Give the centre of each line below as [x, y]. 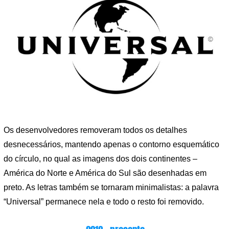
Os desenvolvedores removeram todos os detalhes [95, 130]
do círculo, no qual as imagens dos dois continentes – [100, 159]
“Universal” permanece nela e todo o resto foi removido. [104, 202]
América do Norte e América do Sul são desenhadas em [105, 173]
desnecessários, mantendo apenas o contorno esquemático [111, 145]
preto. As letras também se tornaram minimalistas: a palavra [111, 188]
